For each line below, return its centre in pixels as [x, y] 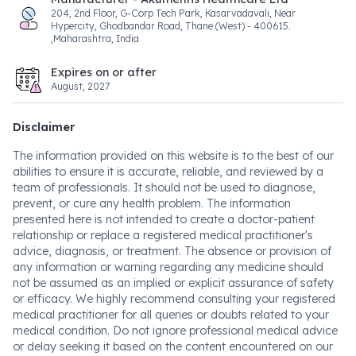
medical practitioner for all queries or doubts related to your [171, 315]
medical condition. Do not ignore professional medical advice [175, 331]
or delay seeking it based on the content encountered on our [173, 346]
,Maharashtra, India [95, 39]
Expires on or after [104, 72]
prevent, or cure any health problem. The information [152, 203]
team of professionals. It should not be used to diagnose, [164, 188]
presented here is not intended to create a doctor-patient [164, 219]
